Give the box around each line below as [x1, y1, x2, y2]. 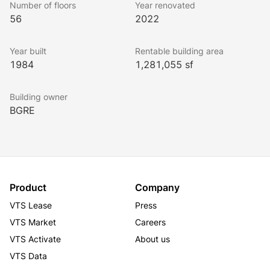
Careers [135, 217, 166, 227]
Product [10, 181, 46, 193]
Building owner [10, 92, 67, 102]
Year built [10, 46, 46, 56]
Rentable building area [135, 46, 224, 56]
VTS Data [10, 251, 47, 261]
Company [135, 181, 180, 193]
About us [135, 234, 170, 244]
